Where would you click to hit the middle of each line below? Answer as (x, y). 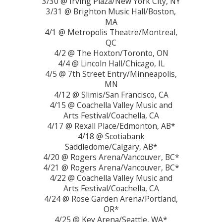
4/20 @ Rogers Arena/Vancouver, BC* (111, 157)
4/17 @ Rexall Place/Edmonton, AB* (111, 126)
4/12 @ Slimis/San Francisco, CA (111, 94)
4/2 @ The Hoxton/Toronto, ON (111, 53)
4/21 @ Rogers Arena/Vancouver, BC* (111, 167)
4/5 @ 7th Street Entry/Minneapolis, (111, 74)
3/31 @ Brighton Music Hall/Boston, (111, 11)
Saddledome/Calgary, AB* (111, 146)
